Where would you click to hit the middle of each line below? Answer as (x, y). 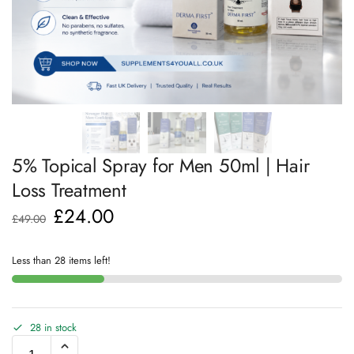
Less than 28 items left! (61, 261)
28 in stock (53, 327)
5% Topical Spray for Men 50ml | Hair (161, 166)
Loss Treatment (69, 190)
